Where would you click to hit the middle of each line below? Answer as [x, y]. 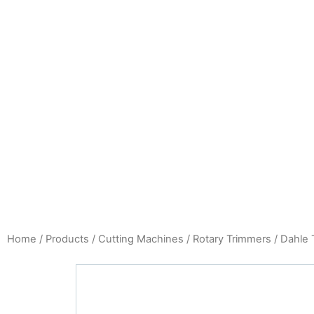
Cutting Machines [141, 239]
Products [67, 239]
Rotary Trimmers [232, 239]
